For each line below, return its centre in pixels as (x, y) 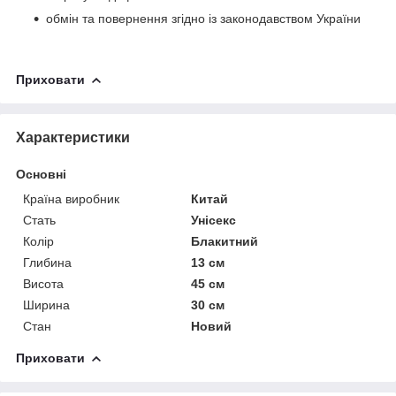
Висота (43, 283)
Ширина (46, 305)
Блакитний (225, 241)
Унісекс (214, 220)
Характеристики (73, 137)
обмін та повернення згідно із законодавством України (203, 18)
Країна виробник (71, 198)
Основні (41, 174)
